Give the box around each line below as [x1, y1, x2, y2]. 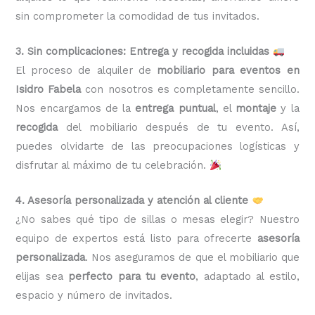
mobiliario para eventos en [157, 64, 300, 77]
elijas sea [15, 270, 69, 283]
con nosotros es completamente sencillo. [81, 83, 300, 96]
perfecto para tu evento [68, 270, 196, 283]
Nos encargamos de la [15, 102, 136, 115]
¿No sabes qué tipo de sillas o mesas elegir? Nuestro [15, 213, 300, 226]
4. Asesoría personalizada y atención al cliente [15, 194, 249, 207]
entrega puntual [135, 102, 216, 115]
